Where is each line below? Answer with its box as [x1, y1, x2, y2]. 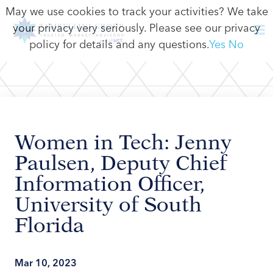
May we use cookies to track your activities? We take [5, 4, 268, 18]
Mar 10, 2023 [15, 256, 77, 269]
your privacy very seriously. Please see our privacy [13, 21, 260, 35]
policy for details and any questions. [29, 37, 209, 51]
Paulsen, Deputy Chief [15, 150, 227, 175]
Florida [15, 212, 84, 238]
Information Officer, [15, 171, 205, 196]
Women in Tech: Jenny [15, 129, 232, 155]
